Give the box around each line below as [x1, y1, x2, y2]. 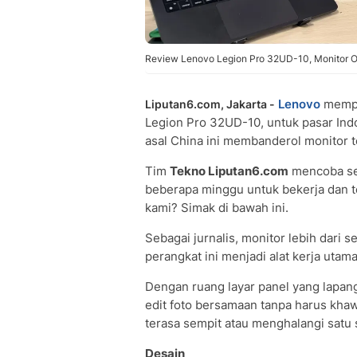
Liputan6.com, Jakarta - [145, 97, 275, 111]
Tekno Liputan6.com [170, 163, 288, 178]
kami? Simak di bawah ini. [145, 200, 292, 215]
